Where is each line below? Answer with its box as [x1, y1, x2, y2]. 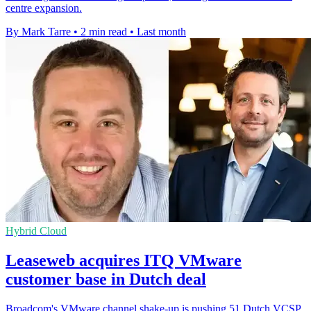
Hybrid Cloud [6, 224, 67, 237]
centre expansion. [6, 1, 82, 14]
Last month [137, 25, 186, 37]
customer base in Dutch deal [6, 269, 206, 288]
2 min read [81, 25, 127, 37]
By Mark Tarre [6, 25, 71, 37]
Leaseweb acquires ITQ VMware [6, 251, 242, 269]
